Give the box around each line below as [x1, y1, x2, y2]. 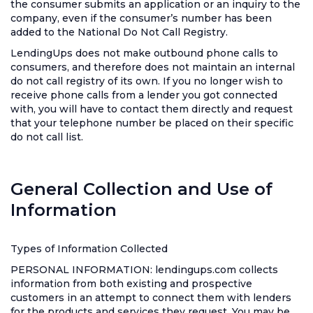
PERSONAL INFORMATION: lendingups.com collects [10, 263, 278, 276]
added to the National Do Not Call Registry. [10, 26, 228, 38]
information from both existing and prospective [10, 277, 252, 290]
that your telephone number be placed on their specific [10, 117, 293, 129]
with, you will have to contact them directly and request [10, 103, 293, 115]
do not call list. [10, 131, 83, 143]
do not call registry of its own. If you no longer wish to [10, 75, 283, 87]
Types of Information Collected [10, 242, 168, 255]
